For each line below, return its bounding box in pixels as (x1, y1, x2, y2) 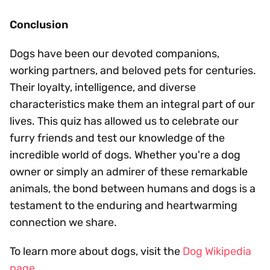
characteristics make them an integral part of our (10, 97, 255, 111)
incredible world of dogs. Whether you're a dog (10, 148, 240, 162)
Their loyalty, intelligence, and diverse (10, 80, 196, 94)
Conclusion (10, 17, 68, 31)
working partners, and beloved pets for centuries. (10, 63, 256, 77)
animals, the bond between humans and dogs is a (10, 181, 256, 195)
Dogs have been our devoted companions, (10, 46, 219, 60)
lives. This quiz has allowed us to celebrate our (10, 114, 239, 128)
